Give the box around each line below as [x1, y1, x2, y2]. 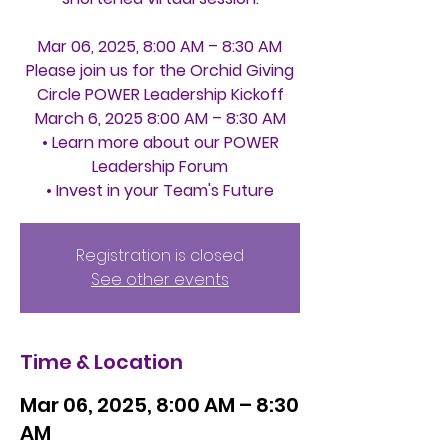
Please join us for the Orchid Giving [26, 59, 294, 82]
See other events [91, 268, 229, 291]
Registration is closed [76, 244, 244, 267]
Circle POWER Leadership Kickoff [36, 83, 284, 106]
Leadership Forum [92, 155, 228, 178]
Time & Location [20, 348, 183, 376]
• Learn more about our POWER [41, 131, 279, 154]
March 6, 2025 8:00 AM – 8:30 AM [34, 107, 286, 130]
